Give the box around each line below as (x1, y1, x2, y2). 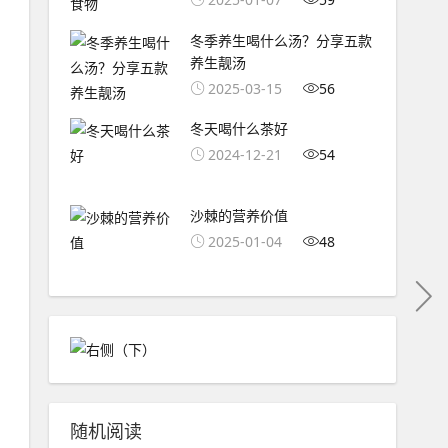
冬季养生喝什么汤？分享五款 (189, 30, 372, 50)
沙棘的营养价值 (189, 206, 288, 226)
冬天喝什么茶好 (189, 119, 288, 139)
